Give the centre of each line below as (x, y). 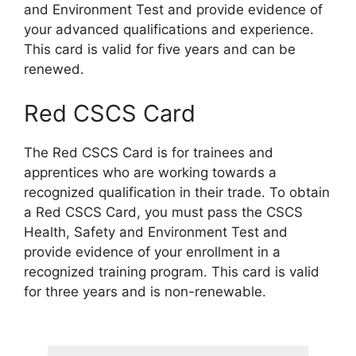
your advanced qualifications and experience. (169, 30)
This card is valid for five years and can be (160, 50)
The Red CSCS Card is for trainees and (149, 152)
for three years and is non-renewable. (145, 291)
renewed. (54, 70)
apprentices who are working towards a (150, 172)
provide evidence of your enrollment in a (152, 252)
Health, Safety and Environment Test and (156, 232)
